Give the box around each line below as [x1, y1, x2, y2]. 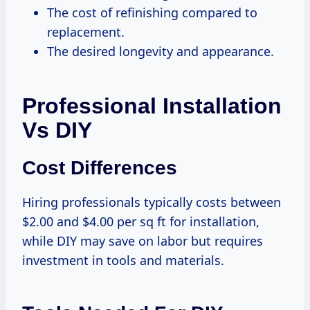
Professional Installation [22, 93, 282, 118]
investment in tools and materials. [22, 251, 224, 268]
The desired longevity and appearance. [47, 42, 274, 60]
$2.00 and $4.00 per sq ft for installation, [22, 212, 259, 230]
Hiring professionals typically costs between [22, 193, 281, 210]
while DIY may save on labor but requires [22, 232, 263, 249]
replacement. [47, 23, 125, 40]
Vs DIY [22, 117, 92, 143]
